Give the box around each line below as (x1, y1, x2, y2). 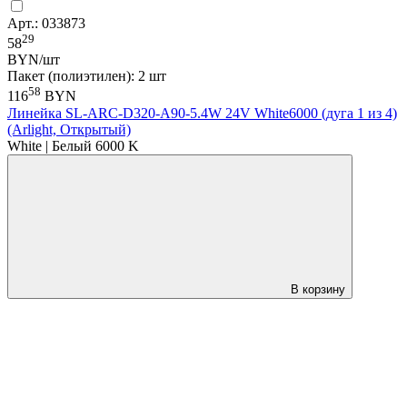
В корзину (291, 282, 345, 296)
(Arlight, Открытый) (7, 121, 131, 137)
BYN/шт (7, 52, 60, 68)
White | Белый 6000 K (7, 137, 139, 154)
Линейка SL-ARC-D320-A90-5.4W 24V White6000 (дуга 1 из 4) (7, 104, 397, 121)
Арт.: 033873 (7, 15, 85, 32)
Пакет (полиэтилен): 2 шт (7, 68, 166, 84)
